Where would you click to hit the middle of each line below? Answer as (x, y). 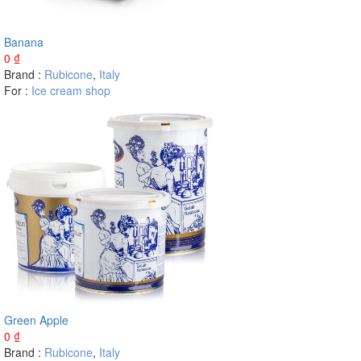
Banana (24, 42)
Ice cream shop (71, 90)
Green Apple (36, 320)
